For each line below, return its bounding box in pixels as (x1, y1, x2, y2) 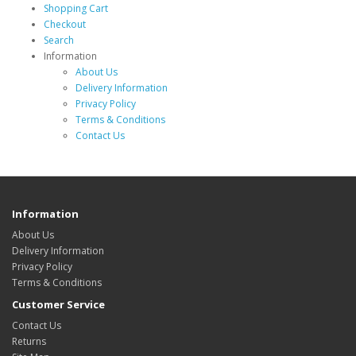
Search (44, 33, 74, 47)
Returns (12, 335, 46, 348)
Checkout (44, 17, 86, 31)
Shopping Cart (44, 2, 108, 15)
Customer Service (12, 297, 105, 311)
